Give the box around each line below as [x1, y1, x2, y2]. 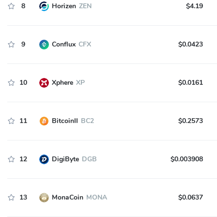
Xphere [51, 78, 73, 87]
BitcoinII [51, 116, 78, 125]
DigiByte [51, 155, 79, 164]
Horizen [51, 1, 76, 11]
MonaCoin [51, 193, 83, 202]
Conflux [51, 40, 76, 49]
